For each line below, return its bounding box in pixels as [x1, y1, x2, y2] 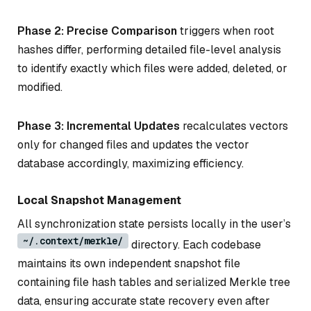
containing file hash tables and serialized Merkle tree [17, 274, 290, 289]
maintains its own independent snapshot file [17, 255, 240, 271]
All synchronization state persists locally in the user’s [17, 216, 291, 231]
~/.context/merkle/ [23, 234, 123, 247]
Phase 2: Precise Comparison [17, 24, 177, 39]
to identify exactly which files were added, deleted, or [17, 61, 287, 76]
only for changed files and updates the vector [17, 137, 249, 152]
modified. [17, 80, 62, 95]
